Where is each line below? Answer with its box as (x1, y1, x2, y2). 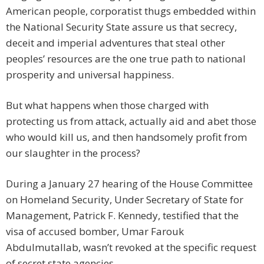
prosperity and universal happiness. (6, 68, 174, 82)
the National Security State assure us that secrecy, (6, 20, 237, 34)
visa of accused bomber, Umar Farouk (6, 225, 184, 239)
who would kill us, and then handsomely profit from (6, 130, 247, 144)
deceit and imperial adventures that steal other (6, 36, 225, 50)
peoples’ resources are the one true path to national (6, 52, 246, 66)
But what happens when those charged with (6, 98, 209, 113)
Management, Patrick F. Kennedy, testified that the (6, 209, 239, 223)
